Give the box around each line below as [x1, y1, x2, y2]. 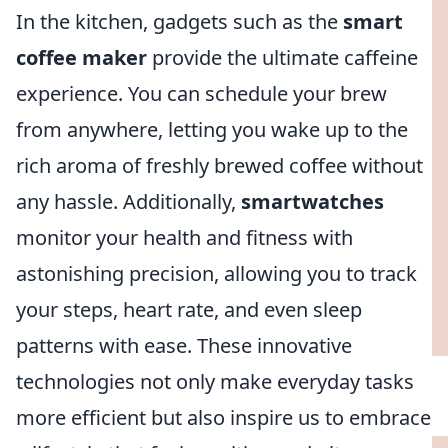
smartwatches [241, 188, 384, 215]
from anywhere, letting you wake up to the [16, 116, 408, 143]
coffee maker [16, 44, 147, 71]
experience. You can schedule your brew [16, 80, 387, 107]
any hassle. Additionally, [16, 188, 241, 215]
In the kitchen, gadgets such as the [16, 8, 343, 35]
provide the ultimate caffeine [147, 44, 418, 71]
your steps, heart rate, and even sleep [16, 296, 362, 323]
